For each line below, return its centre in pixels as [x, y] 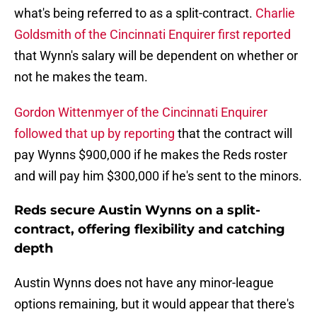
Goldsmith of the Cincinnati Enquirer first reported [152, 35]
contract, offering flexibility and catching [150, 230]
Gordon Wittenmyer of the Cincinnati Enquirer [141, 113]
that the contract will [234, 134]
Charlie [275, 13]
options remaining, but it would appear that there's [154, 304]
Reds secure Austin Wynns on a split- [137, 211]
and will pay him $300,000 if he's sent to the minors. [158, 176]
